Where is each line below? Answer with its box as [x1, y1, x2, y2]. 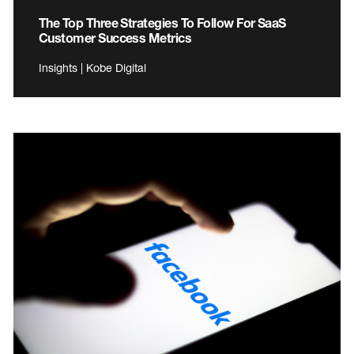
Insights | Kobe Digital [39, 60, 146, 74]
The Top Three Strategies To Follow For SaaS [39, 14, 286, 30]
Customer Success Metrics [39, 29, 192, 45]
